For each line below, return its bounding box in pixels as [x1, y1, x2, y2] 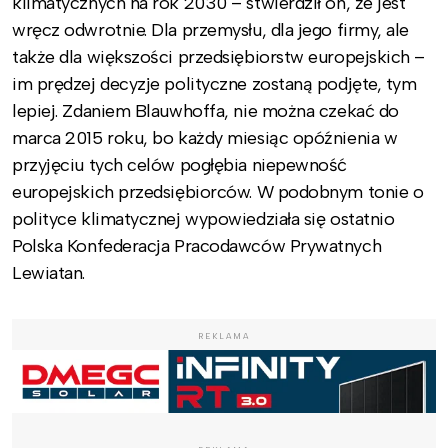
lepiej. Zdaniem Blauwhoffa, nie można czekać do [12, 99, 399, 122]
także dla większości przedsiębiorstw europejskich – [12, 45, 426, 68]
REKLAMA [198, 330, 250, 341]
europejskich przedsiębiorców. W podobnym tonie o [12, 180, 424, 203]
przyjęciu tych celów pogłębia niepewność [12, 153, 347, 176]
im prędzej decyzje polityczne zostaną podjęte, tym [12, 72, 417, 95]
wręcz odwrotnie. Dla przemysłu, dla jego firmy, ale [12, 18, 410, 41]
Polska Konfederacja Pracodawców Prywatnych [12, 234, 382, 257]
